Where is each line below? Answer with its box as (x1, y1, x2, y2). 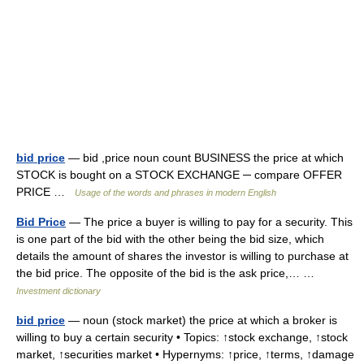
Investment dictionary (16, 286, 101, 296)
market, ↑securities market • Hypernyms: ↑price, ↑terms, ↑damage (16, 348, 354, 361)
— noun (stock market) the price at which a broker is (65, 314, 337, 327)
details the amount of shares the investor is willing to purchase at (16, 249, 349, 262)
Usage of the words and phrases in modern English (75, 188, 276, 197)
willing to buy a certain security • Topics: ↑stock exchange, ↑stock (16, 331, 348, 344)
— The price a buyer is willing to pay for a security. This (66, 215, 353, 228)
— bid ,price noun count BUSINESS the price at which (65, 151, 344, 164)
